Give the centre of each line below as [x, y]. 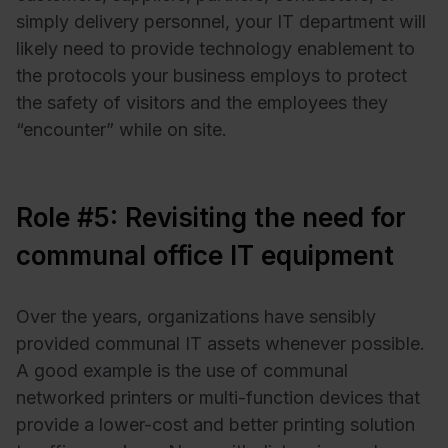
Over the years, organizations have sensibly [196, 317]
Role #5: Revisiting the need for [211, 218]
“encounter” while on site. [121, 130]
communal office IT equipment [205, 256]
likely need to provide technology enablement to [215, 49]
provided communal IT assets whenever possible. [220, 344]
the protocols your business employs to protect [211, 76]
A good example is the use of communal [182, 371]
